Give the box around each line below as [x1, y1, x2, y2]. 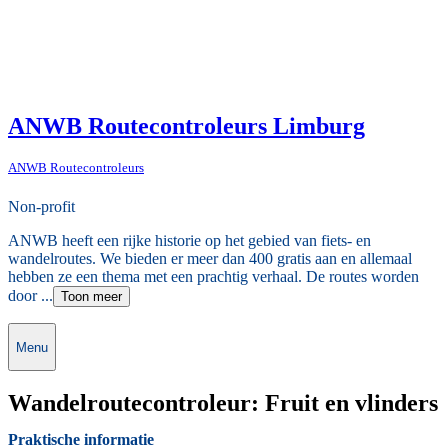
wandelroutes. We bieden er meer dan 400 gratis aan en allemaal [8, 250, 412, 268]
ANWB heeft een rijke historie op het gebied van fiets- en [8, 232, 371, 250]
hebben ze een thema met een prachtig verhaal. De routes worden [8, 268, 419, 286]
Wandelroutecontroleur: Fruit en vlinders [8, 389, 438, 416]
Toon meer [61, 289, 122, 305]
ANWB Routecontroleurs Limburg [8, 112, 365, 139]
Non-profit [8, 198, 75, 216]
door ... [8, 287, 53, 305]
